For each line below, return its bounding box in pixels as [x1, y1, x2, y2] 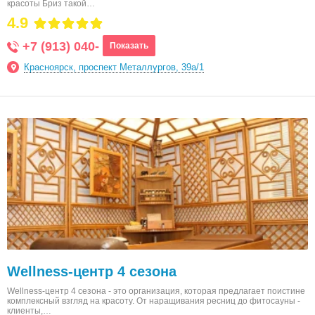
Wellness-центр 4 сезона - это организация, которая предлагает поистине [7, 286, 305, 296]
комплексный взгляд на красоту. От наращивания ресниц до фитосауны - [7, 296, 300, 306]
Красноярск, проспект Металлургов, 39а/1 [24, 62, 204, 72]
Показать [110, 41, 148, 51]
